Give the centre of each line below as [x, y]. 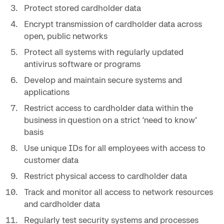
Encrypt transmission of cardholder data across [113, 23]
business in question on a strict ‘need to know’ [110, 119]
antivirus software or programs [82, 63]
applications [47, 91]
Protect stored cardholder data [82, 7]
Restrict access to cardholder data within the [108, 107]
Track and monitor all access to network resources [118, 191]
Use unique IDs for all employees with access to [115, 147]
